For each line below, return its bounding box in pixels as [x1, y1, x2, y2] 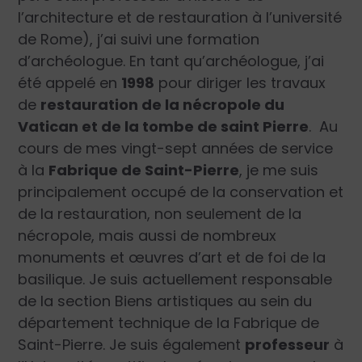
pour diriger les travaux [154, 73, 326, 94]
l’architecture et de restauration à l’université [18, 7, 343, 28]
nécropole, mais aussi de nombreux [18, 225, 277, 246]
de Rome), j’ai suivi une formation [18, 29, 260, 50]
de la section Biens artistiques [18, 291, 234, 312]
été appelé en [18, 73, 122, 94]
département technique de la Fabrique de [18, 313, 320, 334]
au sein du [238, 291, 313, 312]
